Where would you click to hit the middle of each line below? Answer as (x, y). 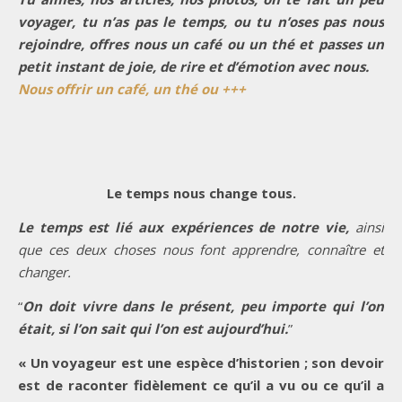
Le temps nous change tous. (201, 193)
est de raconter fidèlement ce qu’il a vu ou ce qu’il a (201, 385)
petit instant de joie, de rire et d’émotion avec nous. (193, 67)
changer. (44, 272)
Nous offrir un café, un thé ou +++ (132, 89)
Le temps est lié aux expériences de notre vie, (187, 227)
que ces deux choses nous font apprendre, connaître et (201, 250)
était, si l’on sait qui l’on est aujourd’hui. (153, 329)
